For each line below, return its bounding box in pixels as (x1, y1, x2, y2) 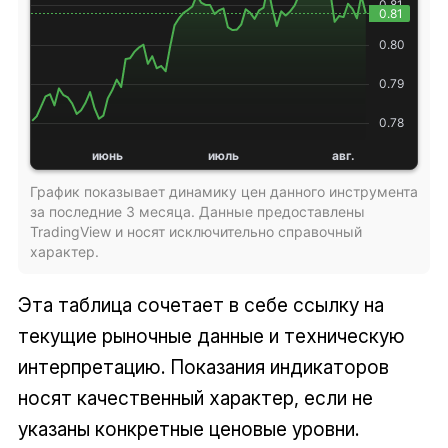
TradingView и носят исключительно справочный (29, 222, 362, 240)
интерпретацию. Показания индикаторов (17, 354, 389, 379)
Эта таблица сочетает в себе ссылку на (17, 292, 384, 317)
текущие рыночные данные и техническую (17, 323, 405, 348)
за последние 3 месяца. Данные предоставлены (29, 202, 365, 220)
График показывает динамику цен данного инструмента (29, 182, 418, 200)
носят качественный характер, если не (17, 385, 373, 410)
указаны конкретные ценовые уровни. (17, 416, 359, 441)
